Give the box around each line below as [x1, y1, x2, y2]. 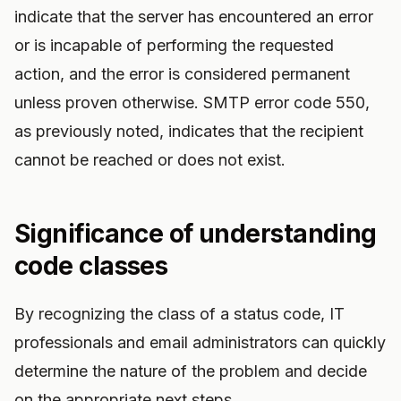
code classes [14, 251, 168, 281]
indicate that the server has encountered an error [14, 7, 373, 26]
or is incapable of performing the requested [14, 36, 334, 55]
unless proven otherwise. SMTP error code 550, [14, 93, 370, 112]
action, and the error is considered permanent [14, 64, 350, 83]
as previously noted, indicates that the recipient [14, 122, 363, 141]
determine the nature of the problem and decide [14, 362, 367, 380]
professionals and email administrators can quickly [14, 333, 386, 352]
